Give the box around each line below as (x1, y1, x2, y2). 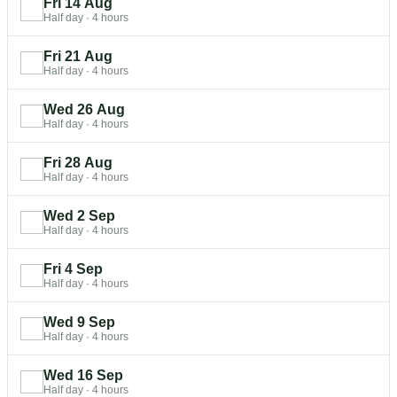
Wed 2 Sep (43, 207, 115, 223)
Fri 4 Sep (43, 261, 103, 276)
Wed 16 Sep (43, 367, 123, 383)
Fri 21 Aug (43, 48, 113, 64)
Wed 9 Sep (43, 314, 115, 330)
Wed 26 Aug (43, 101, 125, 117)
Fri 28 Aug (43, 154, 113, 170)
